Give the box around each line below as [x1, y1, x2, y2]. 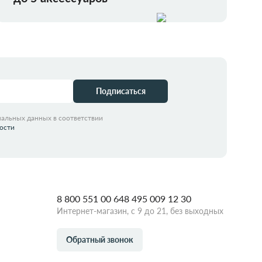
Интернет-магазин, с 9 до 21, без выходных [57, 206, 223, 216]
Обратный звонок [66, 235, 133, 245]
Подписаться [95, 86, 146, 96]
